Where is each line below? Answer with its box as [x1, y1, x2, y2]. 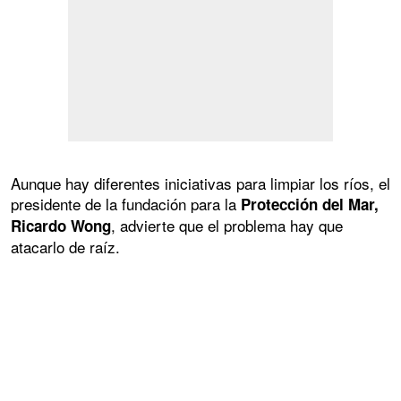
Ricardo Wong [11, 214, 111, 236]
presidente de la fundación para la [11, 192, 236, 215]
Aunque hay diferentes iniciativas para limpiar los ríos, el [11, 171, 390, 194]
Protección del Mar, [236, 192, 379, 215]
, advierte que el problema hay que [111, 213, 343, 236]
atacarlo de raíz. [11, 235, 120, 258]
